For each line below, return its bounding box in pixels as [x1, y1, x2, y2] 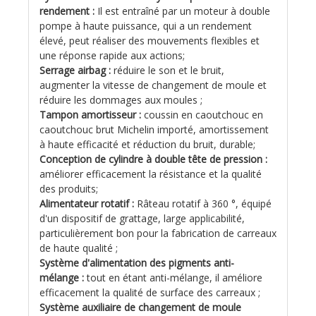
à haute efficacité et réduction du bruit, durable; [39, 137, 255, 151]
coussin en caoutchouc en [141, 107, 263, 121]
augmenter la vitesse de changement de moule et [39, 78, 267, 92]
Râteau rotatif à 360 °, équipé [137, 196, 272, 210]
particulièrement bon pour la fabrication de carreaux [39, 226, 276, 240]
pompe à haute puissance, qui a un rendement [39, 18, 252, 32]
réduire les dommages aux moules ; [39, 92, 202, 107]
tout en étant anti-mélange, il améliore [87, 270, 262, 284]
